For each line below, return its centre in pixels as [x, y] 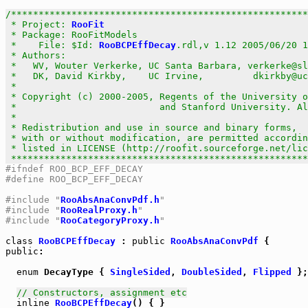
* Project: [38, 24]
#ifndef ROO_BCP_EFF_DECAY [74, 169]
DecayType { [74, 272]
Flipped [272, 272]
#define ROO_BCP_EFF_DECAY [74, 179]
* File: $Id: [52, 45]
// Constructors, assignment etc [102, 293]
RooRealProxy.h [99, 210]
